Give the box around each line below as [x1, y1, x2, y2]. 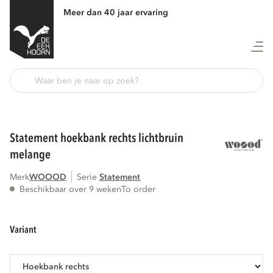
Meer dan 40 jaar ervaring [63, 6, 168, 18]
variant [15, 223, 37, 237]
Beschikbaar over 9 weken [19, 183, 121, 195]
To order [121, 183, 155, 195]
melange [10, 146, 51, 163]
